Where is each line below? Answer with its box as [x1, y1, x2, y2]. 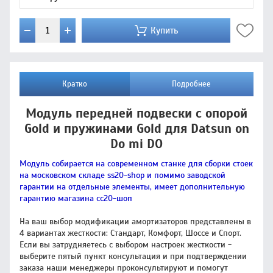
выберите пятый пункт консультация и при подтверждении [19, 251, 247, 261]
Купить [150, 24, 178, 36]
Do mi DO [110, 136, 163, 152]
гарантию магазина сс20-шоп [19, 193, 132, 204]
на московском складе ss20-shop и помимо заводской [19, 170, 225, 180]
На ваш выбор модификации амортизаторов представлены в [19, 216, 251, 227]
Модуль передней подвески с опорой [26, 105, 247, 121]
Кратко [62, 79, 87, 89]
